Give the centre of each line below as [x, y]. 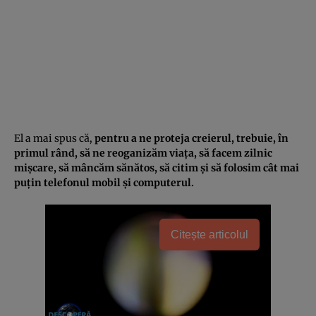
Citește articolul [209, 234]
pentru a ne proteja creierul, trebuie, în [192, 138]
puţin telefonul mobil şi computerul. [104, 182]
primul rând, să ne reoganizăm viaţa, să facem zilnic [143, 153]
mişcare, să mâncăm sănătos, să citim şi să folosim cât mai [157, 168]
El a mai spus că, [54, 138]
